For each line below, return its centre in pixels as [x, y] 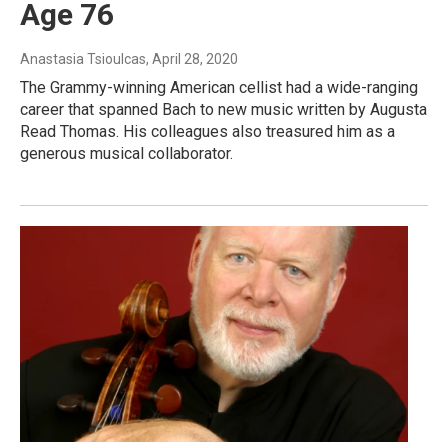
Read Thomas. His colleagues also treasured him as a [207, 132]
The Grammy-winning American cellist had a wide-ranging [219, 88]
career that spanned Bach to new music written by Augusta [223, 110]
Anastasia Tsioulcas [83, 59]
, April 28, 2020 [192, 59]
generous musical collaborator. [126, 154]
